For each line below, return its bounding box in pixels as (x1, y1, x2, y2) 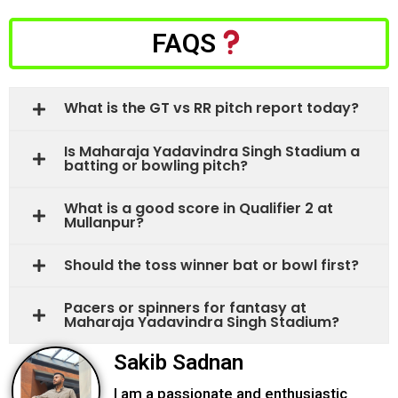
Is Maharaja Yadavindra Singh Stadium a (64, 140, 360, 162)
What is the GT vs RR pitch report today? (64, 98, 359, 119)
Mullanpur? (64, 211, 144, 233)
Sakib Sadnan (114, 350, 243, 376)
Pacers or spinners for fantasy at (64, 298, 306, 319)
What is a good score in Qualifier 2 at (64, 197, 333, 219)
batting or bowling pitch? (64, 155, 248, 176)
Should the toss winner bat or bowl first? (64, 254, 359, 275)
